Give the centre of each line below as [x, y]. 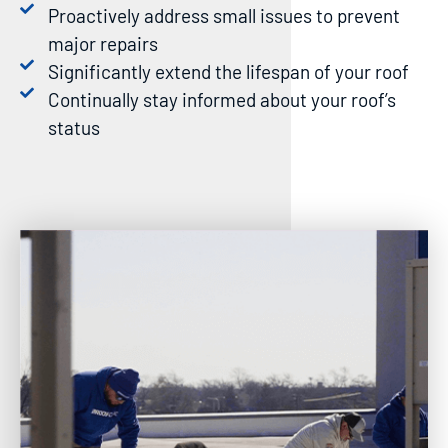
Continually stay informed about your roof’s [221, 99]
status [73, 127]
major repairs [102, 43]
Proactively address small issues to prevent [223, 15]
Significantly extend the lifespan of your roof [228, 71]
